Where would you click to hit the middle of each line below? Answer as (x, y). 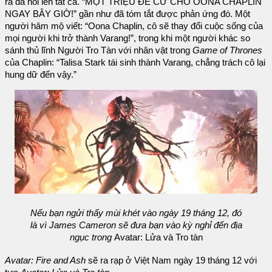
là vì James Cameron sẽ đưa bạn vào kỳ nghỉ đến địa (136, 226)
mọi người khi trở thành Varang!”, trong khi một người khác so (127, 38)
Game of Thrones (227, 50)
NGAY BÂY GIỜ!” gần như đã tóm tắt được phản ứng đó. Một (127, 14)
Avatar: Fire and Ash (45, 261)
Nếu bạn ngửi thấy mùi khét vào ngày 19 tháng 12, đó (136, 213)
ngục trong (92, 238)
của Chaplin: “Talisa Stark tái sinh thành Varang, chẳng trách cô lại (135, 62)
